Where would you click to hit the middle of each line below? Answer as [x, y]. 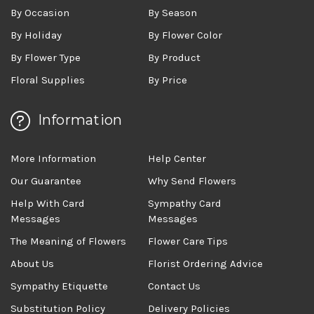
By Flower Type [46, 57]
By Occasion [40, 12]
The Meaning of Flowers [68, 241]
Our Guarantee [46, 180]
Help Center [177, 158]
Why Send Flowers [192, 180]
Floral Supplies [48, 80]
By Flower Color [185, 35]
